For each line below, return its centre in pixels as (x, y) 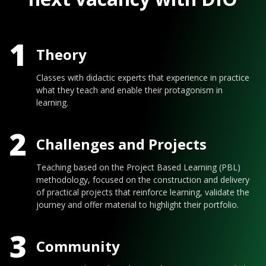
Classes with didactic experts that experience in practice (143, 77)
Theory (61, 55)
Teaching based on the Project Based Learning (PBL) (138, 167)
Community (78, 246)
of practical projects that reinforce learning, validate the (143, 192)
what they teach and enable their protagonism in (129, 90)
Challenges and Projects (121, 144)
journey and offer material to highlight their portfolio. (137, 204)
